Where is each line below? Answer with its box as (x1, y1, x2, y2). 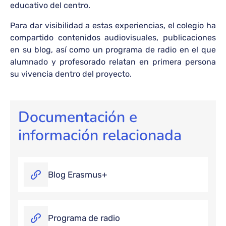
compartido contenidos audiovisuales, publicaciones (10, 33, 216, 42)
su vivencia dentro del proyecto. (10, 69, 132, 79)
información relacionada (18, 125, 182, 146)
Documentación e (18, 107, 137, 128)
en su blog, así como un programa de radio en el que (10, 45, 216, 54)
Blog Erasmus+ (48, 169, 107, 180)
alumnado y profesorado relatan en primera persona (10, 57, 216, 67)
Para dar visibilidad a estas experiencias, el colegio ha (10, 21, 216, 30)
